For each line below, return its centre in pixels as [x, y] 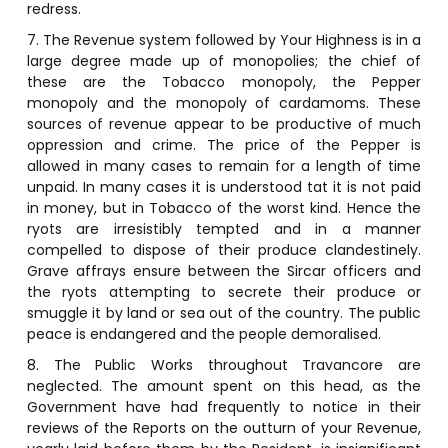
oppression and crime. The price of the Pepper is [224, 144]
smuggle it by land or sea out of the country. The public [224, 312]
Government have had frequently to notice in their [224, 406]
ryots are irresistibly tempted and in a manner [224, 228]
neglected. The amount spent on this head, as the [224, 385]
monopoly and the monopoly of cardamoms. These [224, 102]
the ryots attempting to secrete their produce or [224, 291]
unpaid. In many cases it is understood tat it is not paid [224, 186]
